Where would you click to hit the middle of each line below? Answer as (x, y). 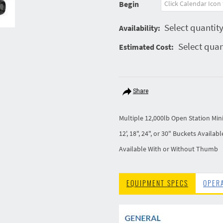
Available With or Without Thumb (168, 149)
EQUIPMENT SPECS (157, 183)
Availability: (139, 28)
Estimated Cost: (146, 47)
